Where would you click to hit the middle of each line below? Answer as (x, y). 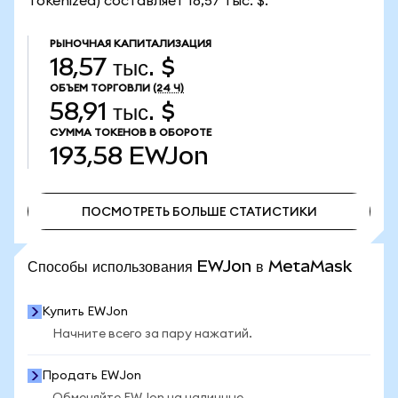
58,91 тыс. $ (112, 111)
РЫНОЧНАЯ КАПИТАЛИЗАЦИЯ (131, 44)
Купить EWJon (85, 312)
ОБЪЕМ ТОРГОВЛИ (100, 88)
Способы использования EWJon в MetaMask (190, 266)
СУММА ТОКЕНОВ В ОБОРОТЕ (131, 132)
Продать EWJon (92, 376)
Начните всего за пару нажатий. (152, 334)
